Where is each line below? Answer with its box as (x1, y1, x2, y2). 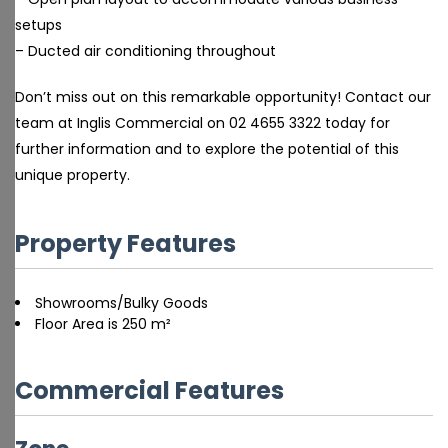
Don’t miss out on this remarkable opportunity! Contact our (15, 87, 431, 107)
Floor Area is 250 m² (35, 314, 171, 334)
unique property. (15, 165, 130, 185)
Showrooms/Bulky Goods (35, 293, 208, 313)
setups (15, 15, 62, 35)
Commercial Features (15, 374, 284, 407)
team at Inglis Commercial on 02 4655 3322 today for (15, 113, 390, 133)
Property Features (15, 227, 236, 260)
